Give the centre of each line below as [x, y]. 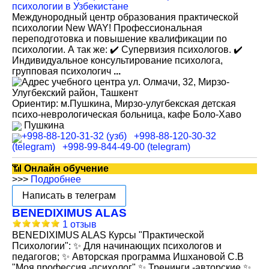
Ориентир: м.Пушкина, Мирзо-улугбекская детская [124, 104]
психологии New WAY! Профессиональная [107, 28]
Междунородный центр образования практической [125, 17]
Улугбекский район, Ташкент [75, 93]
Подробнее [56, 179]
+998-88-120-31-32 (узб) [74, 136]
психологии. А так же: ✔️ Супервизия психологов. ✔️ [127, 50]
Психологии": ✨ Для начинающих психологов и [117, 246]
